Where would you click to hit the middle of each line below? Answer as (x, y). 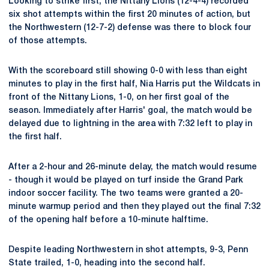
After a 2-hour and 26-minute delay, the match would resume (133, 167)
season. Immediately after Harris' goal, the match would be (130, 111)
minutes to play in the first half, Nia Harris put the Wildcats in (134, 84)
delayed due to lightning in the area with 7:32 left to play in (130, 124)
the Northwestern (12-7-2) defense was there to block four (130, 28)
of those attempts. (48, 41)
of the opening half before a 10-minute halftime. (108, 220)
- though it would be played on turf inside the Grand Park (126, 180)
